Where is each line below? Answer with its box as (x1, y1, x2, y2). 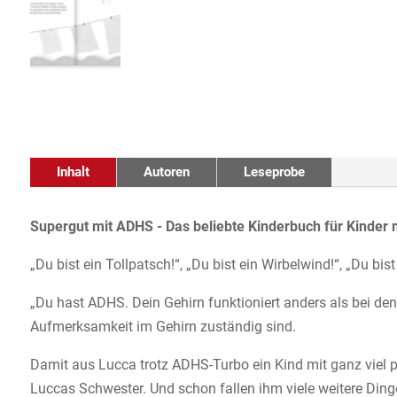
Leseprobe (243, 164, 305, 181)
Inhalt (56, 164, 90, 181)
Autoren (143, 164, 190, 181)
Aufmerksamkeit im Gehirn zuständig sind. (29, 318, 296, 336)
